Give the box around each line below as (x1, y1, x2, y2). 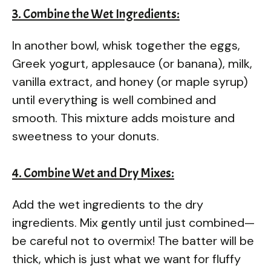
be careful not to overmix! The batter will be (12, 232, 254, 249)
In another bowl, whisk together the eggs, (12, 37, 240, 53)
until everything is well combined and (12, 91, 216, 108)
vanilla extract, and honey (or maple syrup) (12, 73, 248, 90)
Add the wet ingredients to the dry (12, 196, 203, 212)
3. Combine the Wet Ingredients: (12, 5, 180, 22)
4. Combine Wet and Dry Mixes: (12, 164, 174, 181)
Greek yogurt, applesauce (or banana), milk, (12, 55, 252, 71)
